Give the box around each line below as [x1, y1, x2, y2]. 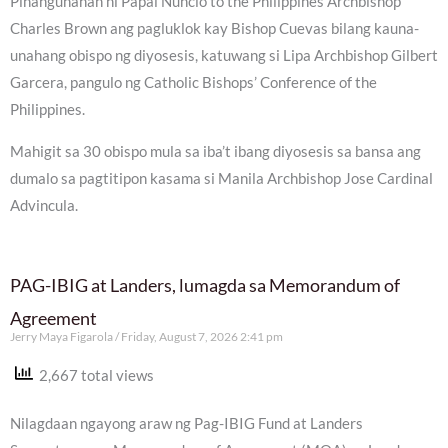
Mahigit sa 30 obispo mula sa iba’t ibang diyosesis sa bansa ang [10, 143, 421, 160]
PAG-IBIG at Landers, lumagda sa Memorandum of [10, 273, 400, 296]
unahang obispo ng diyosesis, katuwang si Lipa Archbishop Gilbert [10, 47, 438, 65]
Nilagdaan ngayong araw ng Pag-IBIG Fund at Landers [10, 414, 363, 432]
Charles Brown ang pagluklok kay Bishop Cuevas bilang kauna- [10, 20, 419, 38]
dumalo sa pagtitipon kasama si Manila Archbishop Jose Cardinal [10, 170, 433, 187]
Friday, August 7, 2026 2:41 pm [119, 328, 283, 344]
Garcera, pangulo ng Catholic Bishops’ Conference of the [10, 74, 377, 92]
